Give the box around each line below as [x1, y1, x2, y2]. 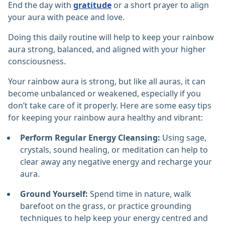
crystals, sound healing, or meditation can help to [20, 144, 208, 156]
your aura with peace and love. [8, 12, 125, 23]
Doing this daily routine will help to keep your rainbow [8, 32, 214, 43]
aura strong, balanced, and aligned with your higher [8, 44, 206, 55]
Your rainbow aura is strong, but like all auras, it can [8, 76, 205, 87]
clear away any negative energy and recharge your [20, 156, 212, 168]
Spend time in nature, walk [88, 188, 191, 200]
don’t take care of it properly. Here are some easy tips [8, 100, 211, 111]
